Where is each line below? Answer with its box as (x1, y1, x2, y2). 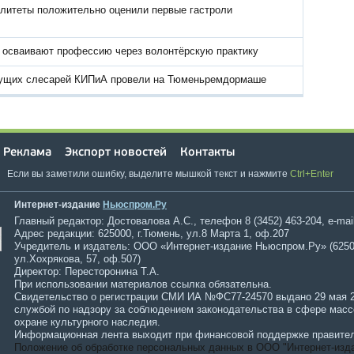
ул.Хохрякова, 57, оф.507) (14, 253, 141, 265)
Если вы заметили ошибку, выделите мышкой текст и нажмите (5, 168, 290, 179)
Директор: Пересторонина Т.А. (14, 265, 160, 277)
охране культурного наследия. (14, 316, 160, 328)
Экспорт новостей (65, 147, 167, 159)
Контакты (180, 147, 235, 159)
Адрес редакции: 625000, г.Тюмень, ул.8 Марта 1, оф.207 (14, 228, 289, 239)
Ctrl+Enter (290, 168, 333, 179)
